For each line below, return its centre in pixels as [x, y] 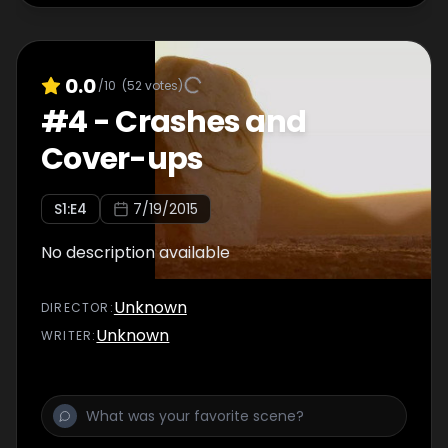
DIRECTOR [75, 307]
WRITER [67, 335]
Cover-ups [122, 159]
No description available [135, 252]
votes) [162, 85]
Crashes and [210, 122]
